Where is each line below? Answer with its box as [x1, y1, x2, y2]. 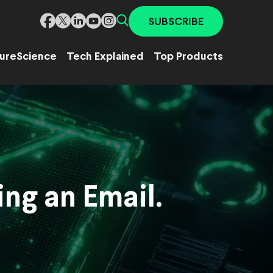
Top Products [154, 52, 223, 62]
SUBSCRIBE [148, 17, 204, 27]
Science [16, 52, 57, 62]
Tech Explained [66, 52, 144, 62]
